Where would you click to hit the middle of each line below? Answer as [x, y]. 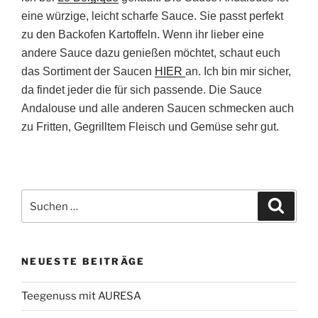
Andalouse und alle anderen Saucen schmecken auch [158, 109]
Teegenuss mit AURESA [81, 296]
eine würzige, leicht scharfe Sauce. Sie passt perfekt [152, 16]
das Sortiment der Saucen [88, 72]
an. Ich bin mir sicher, [238, 72]
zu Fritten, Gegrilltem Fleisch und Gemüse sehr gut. [150, 127]
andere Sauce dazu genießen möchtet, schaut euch [151, 53]
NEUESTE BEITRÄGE [83, 262]
